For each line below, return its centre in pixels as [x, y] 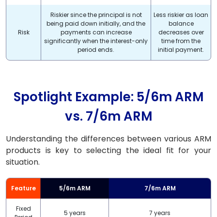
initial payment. [181, 50]
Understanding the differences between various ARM [108, 139]
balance [181, 23]
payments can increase [96, 32]
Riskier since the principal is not [96, 15]
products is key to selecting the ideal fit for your [108, 150]
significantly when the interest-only [96, 41]
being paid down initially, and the [96, 23]
